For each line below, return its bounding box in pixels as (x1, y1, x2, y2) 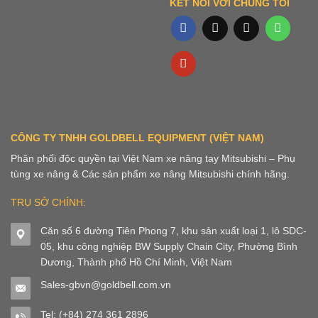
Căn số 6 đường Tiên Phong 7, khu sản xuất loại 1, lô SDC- (40, 224, 307, 236)
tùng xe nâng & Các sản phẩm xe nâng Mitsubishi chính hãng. (11, 168, 290, 180)
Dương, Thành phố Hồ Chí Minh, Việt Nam (40, 256, 232, 268)
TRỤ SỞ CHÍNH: (11, 196, 86, 208)
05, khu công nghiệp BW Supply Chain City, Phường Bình (40, 240, 297, 252)
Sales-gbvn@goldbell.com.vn (40, 278, 171, 290)
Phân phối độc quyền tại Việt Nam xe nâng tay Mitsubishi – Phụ (11, 152, 295, 164)
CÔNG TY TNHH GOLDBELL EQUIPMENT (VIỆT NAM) (11, 131, 264, 143)
